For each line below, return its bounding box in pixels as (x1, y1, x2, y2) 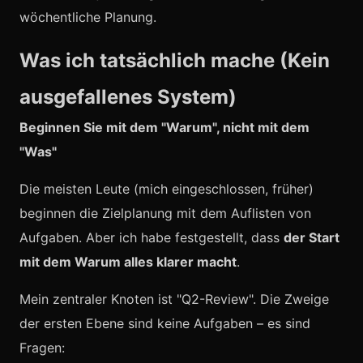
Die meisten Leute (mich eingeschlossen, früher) (19, 181, 314, 197)
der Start (284, 229, 340, 246)
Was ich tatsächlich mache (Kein (19, 49, 330, 72)
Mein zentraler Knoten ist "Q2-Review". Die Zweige (19, 291, 329, 307)
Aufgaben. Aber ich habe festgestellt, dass (19, 229, 284, 246)
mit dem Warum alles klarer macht (19, 254, 237, 270)
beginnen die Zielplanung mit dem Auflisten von (19, 205, 311, 221)
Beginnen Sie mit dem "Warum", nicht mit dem (19, 119, 310, 135)
